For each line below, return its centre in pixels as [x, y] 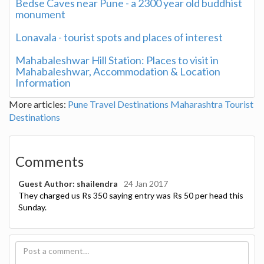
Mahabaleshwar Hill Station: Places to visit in [117, 60]
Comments [49, 161]
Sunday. [32, 207]
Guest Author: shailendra [68, 183]
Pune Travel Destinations [118, 104]
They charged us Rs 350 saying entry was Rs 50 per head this [131, 195]
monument [40, 14]
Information [43, 82]
